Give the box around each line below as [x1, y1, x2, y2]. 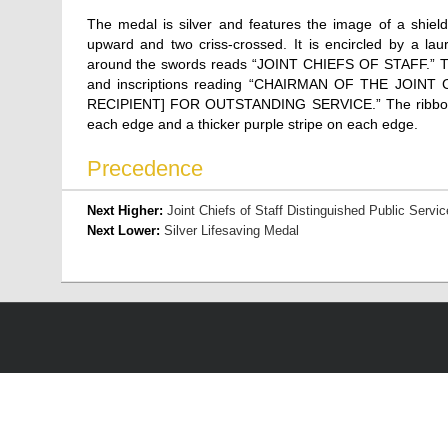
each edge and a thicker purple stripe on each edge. [86, 116, 418, 132]
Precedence [86, 156, 203, 181]
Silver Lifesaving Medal [163, 223, 299, 238]
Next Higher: [86, 203, 167, 218]
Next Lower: [86, 223, 164, 238]
